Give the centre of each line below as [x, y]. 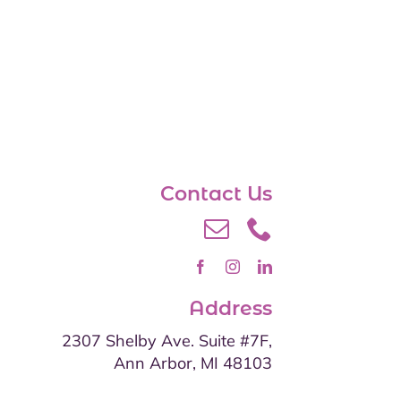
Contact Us [217, 193]
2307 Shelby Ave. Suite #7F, [167, 340]
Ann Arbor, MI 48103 [193, 363]
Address [231, 308]
